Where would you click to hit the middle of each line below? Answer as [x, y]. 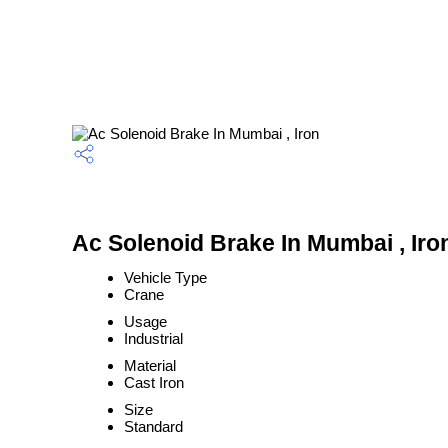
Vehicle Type [165, 277]
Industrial [153, 338]
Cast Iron [154, 382]
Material [150, 365]
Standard [153, 426]
